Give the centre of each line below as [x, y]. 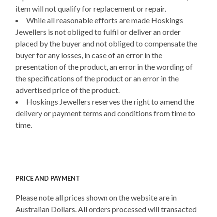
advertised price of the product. [68, 90]
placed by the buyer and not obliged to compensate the [106, 43]
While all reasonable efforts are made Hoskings [105, 20]
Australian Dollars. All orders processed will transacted [106, 209]
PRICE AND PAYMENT [48, 178]
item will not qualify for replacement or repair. [91, 8]
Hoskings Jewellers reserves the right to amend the [110, 101]
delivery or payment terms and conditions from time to [105, 113]
